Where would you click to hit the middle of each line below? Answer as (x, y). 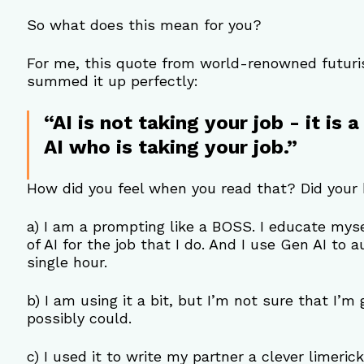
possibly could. (79, 318)
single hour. (67, 262)
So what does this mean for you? (144, 24)
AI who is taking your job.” (170, 147)
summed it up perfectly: (112, 80)
